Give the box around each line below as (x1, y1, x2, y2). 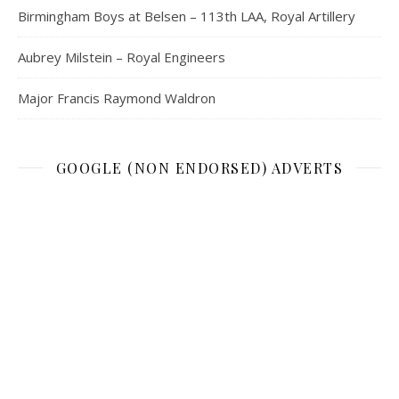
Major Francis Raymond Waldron (18, 88, 216, 107)
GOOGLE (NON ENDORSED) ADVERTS (55, 158, 344, 177)
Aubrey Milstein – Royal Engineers (18, 47, 225, 66)
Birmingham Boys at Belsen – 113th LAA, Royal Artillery (18, 6, 355, 25)
